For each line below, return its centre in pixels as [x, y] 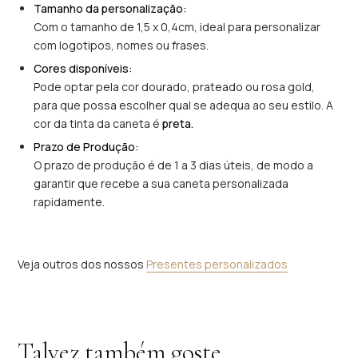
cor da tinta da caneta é [98, 124]
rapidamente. [70, 202]
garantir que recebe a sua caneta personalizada [161, 184]
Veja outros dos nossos [82, 265]
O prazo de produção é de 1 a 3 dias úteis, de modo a [174, 165]
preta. [178, 124]
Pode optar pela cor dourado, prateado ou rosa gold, [175, 87]
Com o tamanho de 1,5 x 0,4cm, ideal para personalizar [177, 27]
